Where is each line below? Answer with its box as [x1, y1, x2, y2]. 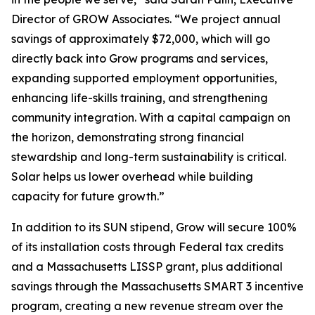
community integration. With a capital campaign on [11, 110, 290, 125]
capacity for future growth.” [11, 189, 165, 204]
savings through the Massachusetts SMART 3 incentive [11, 279, 304, 294]
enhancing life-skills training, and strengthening [11, 91, 268, 105]
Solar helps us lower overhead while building [11, 169, 253, 184]
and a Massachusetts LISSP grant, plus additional [11, 259, 283, 274]
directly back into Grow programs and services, [11, 51, 268, 66]
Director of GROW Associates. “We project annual [11, 12, 281, 27]
